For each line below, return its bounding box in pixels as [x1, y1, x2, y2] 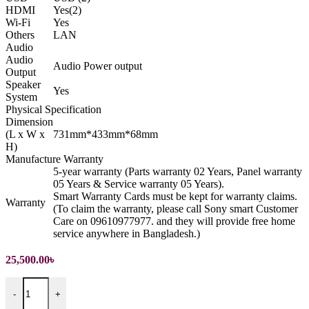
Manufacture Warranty [6, 153, 103, 166]
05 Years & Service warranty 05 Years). [53, 178, 224, 190]
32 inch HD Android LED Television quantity [5, 277, 206, 289]
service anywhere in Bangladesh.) [53, 228, 200, 240]
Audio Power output [53, 60, 142, 72]
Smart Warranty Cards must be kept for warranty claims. [53, 190, 297, 203]
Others [6, 29, 34, 41]
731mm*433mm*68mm [53, 128, 158, 141]
